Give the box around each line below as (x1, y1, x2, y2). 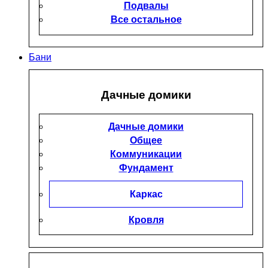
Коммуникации (110, 149, 182, 160)
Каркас (129, 188, 163, 199)
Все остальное (110, 14, 182, 25)
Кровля (128, 215, 164, 226)
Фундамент (118, 163, 173, 173)
